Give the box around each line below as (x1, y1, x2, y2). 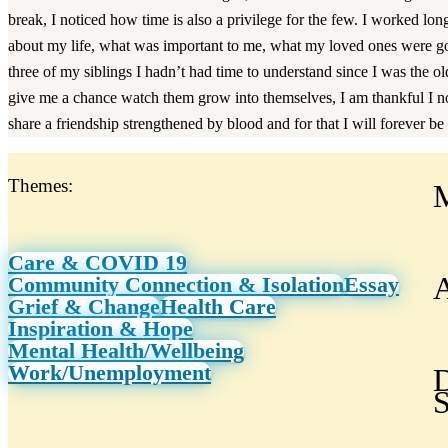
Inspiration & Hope (8, 315, 193, 341)
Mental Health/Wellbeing (8, 337, 244, 363)
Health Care (160, 293, 276, 319)
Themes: (8, 174, 73, 196)
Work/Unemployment (8, 359, 211, 385)
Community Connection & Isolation (8, 271, 344, 297)
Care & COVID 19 (8, 249, 187, 275)
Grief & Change (8, 293, 160, 319)
